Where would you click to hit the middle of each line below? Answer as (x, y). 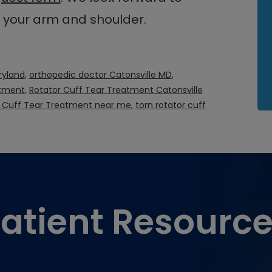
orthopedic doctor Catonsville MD (100, 75)
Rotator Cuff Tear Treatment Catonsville (116, 90)
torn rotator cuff (170, 105)
